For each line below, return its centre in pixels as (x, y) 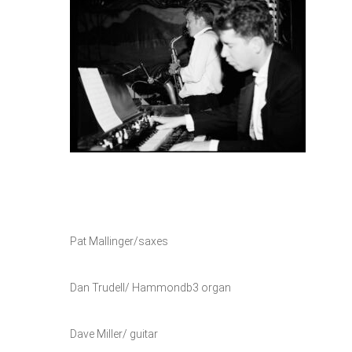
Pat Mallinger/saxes (119, 241)
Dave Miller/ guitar (114, 334)
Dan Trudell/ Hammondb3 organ (150, 288)
